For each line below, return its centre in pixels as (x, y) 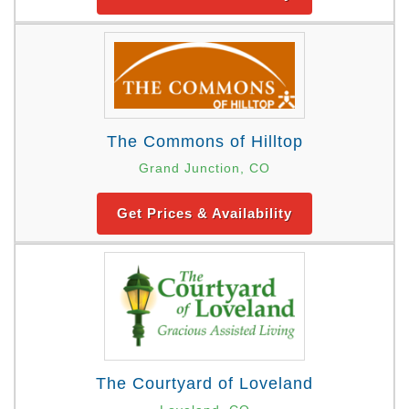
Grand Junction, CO (204, 168)
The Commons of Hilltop (204, 142)
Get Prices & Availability (204, 214)
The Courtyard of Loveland (204, 384)
